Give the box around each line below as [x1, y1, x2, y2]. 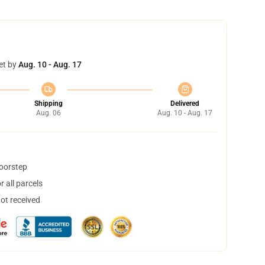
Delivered [170, 99, 199, 108]
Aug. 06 [35, 109, 61, 117]
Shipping [34, 99, 63, 108]
